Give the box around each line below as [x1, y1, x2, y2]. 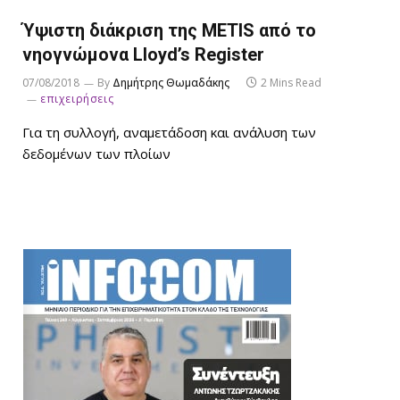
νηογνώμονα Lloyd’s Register [22, 44, 264, 66]
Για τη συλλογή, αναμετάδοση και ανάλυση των [22, 123, 316, 142]
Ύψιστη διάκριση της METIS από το [22, 20, 316, 42]
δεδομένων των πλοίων [22, 145, 171, 163]
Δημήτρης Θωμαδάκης [112, 75, 229, 91]
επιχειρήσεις [40, 91, 114, 107]
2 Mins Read [261, 75, 321, 91]
